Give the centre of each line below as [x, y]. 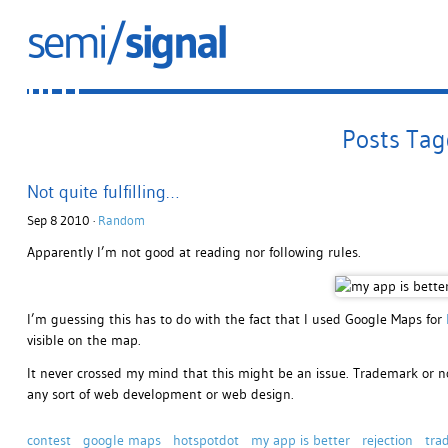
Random [121, 221]
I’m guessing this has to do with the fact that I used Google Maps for [236, 319]
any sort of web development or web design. [160, 394]
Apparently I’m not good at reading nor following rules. [193, 252]
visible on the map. [83, 340]
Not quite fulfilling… [102, 192]
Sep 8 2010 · [62, 221]
